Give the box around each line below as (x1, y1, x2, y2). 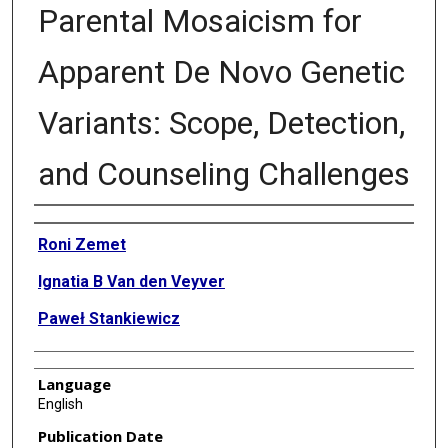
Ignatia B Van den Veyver (37, 271, 225, 291)
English (37, 395, 83, 412)
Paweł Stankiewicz (37, 308, 180, 328)
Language (37, 373, 111, 394)
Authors (33, 211, 88, 232)
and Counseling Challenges (37, 154, 410, 193)
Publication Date (37, 425, 163, 446)
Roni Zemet (37, 234, 126, 254)
